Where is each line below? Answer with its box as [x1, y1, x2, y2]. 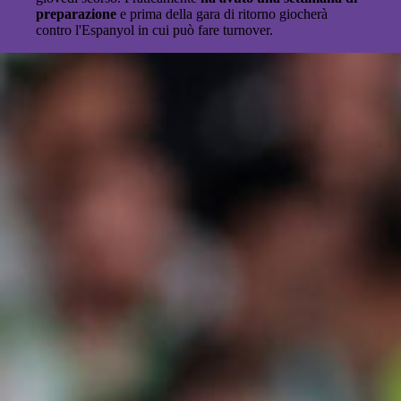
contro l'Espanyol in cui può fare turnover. [36, 22, 273, 38]
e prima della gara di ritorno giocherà [116, 6, 328, 22]
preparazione [36, 6, 116, 22]
